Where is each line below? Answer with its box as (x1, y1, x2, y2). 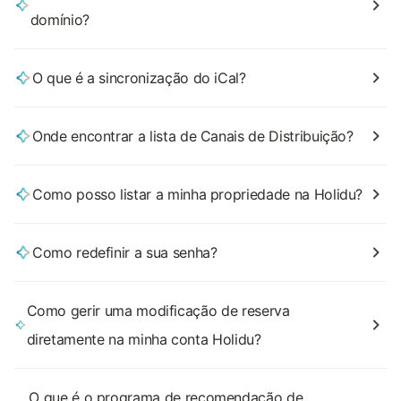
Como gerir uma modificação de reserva (26, 302, 290, 320)
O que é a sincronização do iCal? (32, 69, 246, 87)
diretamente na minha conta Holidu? (26, 330, 261, 348)
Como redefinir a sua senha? (32, 243, 218, 261)
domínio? (30, 11, 90, 29)
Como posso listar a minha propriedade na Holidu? (32, 185, 363, 203)
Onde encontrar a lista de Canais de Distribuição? (32, 127, 354, 145)
